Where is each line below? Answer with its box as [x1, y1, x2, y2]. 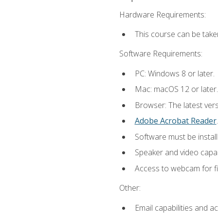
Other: [119, 182, 141, 194]
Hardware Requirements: [119, 9, 206, 20]
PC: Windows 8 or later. [134, 68, 215, 79]
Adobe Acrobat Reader [134, 115, 217, 127]
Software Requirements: [119, 48, 202, 59]
